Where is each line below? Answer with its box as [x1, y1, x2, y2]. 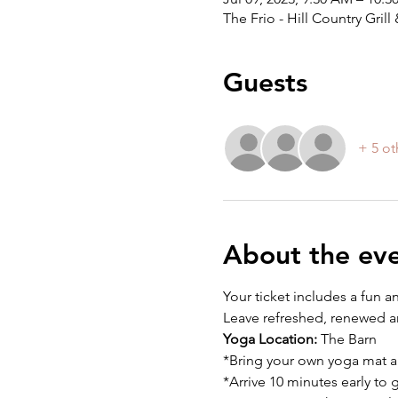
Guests [222, 67, 307, 99]
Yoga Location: [222, 330, 317, 347]
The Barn [316, 330, 377, 347]
